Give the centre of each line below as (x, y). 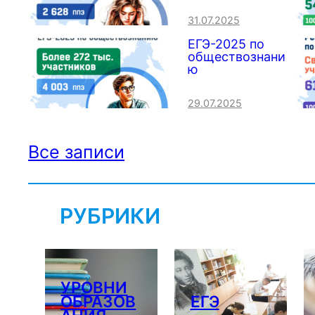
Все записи (76, 152)
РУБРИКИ (110, 216)
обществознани (237, 57)
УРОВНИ (94, 288)
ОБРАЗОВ (98, 302)
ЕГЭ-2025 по (226, 44)
